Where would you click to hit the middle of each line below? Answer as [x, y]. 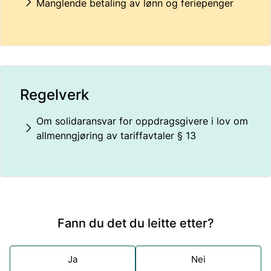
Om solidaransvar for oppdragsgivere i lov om [142, 121]
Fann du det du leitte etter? [135, 223]
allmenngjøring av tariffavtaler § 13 [116, 135]
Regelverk [54, 95]
